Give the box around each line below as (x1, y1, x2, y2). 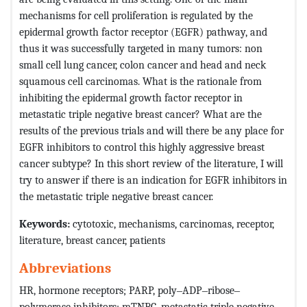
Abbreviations (19, 259, 111, 276)
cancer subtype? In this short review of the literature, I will (19, 156, 283, 170)
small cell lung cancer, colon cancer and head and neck (19, 58, 266, 71)
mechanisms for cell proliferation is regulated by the (19, 8, 253, 22)
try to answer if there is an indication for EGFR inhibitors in (19, 173, 287, 186)
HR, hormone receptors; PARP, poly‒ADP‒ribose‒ (19, 283, 240, 297)
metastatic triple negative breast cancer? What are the (19, 107, 262, 121)
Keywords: (19, 217, 70, 230)
